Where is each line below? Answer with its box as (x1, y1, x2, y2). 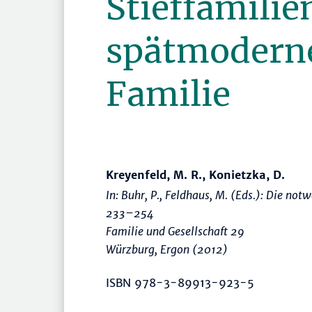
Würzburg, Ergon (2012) (106, 242, 228, 257)
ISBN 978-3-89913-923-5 (106, 276, 254, 290)
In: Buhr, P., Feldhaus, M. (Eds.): (106, 188, 266, 203)
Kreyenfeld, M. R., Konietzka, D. (106, 168, 285, 182)
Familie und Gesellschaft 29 (106, 224, 244, 239)
